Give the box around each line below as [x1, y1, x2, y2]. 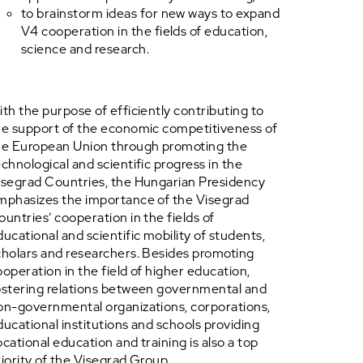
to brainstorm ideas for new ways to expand [21, 5, 280, 22]
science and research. [21, 41, 150, 58]
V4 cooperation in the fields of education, [21, 23, 268, 40]
